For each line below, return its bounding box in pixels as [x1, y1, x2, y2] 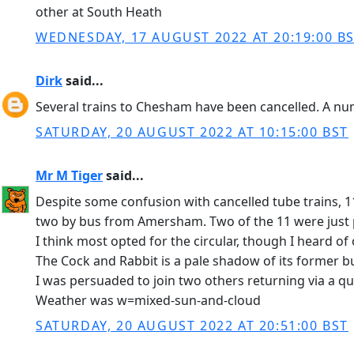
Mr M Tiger [36, 167, 103, 184]
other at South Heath [36, 3, 162, 21]
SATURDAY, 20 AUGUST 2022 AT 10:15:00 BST [36, 123, 348, 141]
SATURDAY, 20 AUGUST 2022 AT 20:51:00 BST [36, 317, 348, 334]
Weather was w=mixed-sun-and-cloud [36, 292, 261, 309]
